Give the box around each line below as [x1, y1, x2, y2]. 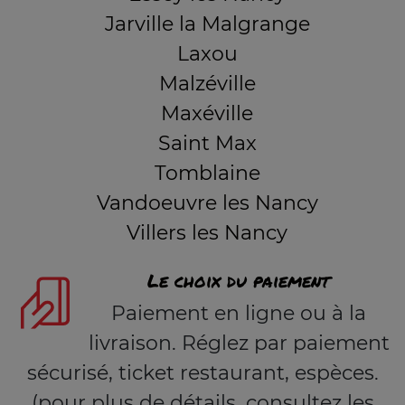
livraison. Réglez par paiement [88, 331, 390, 355]
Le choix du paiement [147, 268, 330, 293]
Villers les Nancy [127, 221, 287, 245]
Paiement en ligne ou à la [111, 301, 366, 325]
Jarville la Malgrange [104, 12, 310, 36]
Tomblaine [154, 161, 260, 185]
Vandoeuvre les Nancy [96, 191, 318, 215]
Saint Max [157, 131, 257, 155]
